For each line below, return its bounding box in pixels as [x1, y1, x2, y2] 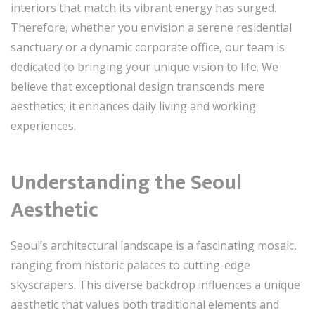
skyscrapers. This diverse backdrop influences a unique [11, 276, 300, 292]
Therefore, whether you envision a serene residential [11, 19, 292, 35]
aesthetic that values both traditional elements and [11, 296, 279, 312]
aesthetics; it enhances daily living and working [11, 98, 256, 114]
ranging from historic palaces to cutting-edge [11, 257, 250, 273]
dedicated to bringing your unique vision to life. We [11, 58, 278, 75]
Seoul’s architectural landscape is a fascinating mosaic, [11, 237, 297, 253]
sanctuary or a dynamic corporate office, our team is [11, 39, 285, 55]
